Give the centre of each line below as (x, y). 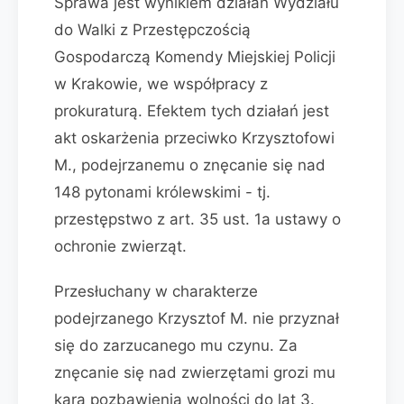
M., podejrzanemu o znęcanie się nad (190, 165)
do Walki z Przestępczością (152, 30)
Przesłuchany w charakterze (156, 291)
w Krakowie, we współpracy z (161, 84)
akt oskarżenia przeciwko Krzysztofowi (194, 138)
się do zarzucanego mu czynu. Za (176, 345)
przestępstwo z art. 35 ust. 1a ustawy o (197, 219)
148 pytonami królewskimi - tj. (162, 192)
